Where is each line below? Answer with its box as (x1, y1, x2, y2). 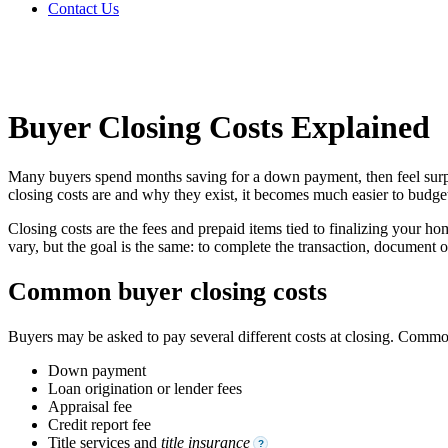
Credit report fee (48, 416, 151, 434)
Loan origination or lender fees (48, 380, 242, 398)
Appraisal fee (48, 398, 132, 416)
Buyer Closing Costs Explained (8, 109, 430, 146)
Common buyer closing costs (8, 277, 327, 307)
